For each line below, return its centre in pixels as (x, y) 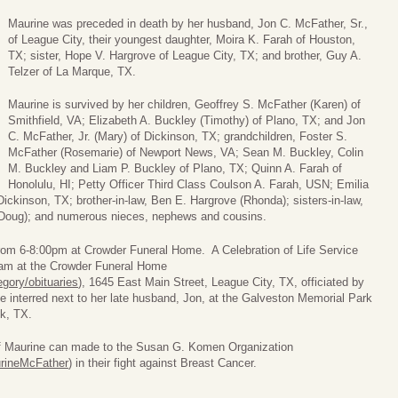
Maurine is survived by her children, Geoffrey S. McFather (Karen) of (184, 105)
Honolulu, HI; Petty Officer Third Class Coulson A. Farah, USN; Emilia (188, 185)
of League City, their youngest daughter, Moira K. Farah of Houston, (182, 39)
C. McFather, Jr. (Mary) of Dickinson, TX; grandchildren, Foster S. (178, 137)
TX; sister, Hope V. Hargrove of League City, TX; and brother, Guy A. (185, 55)
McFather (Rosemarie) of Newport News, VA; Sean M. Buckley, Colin (186, 153)
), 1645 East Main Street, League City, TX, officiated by (221, 282)
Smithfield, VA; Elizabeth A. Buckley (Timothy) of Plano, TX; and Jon (187, 121)
